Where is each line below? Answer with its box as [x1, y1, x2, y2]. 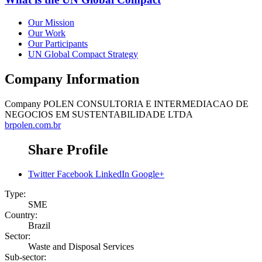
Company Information [5, 71, 139, 87]
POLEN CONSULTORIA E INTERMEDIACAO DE [43, 98, 249, 109]
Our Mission [28, 17, 74, 27]
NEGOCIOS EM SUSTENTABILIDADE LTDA [5, 109, 193, 119]
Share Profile [28, 142, 108, 157]
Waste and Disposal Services [28, 242, 134, 252]
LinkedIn [95, 169, 129, 180]
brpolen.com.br [5, 119, 61, 130]
